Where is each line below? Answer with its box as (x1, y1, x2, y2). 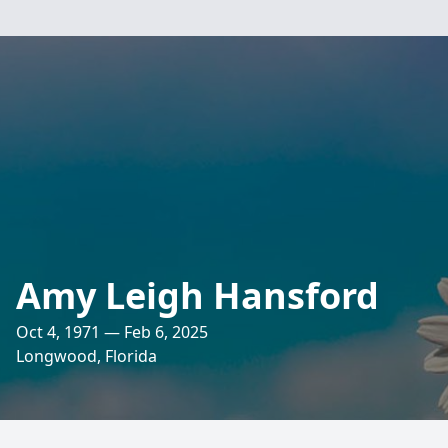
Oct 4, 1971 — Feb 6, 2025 (16, 321, 208, 343)
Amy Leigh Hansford (16, 271, 379, 320)
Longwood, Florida (16, 345, 157, 367)
